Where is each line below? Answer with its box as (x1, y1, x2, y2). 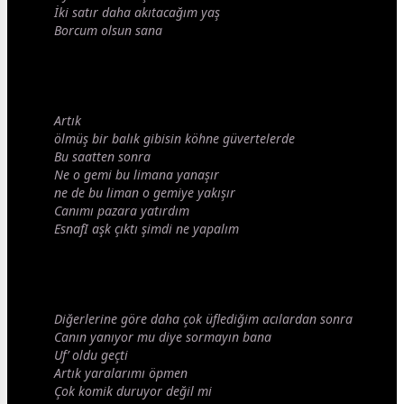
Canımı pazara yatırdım (54, 202, 189, 220)
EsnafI (54, 220, 92, 238)
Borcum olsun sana (54, 22, 162, 40)
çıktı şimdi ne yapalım (111, 220, 239, 238)
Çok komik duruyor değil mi (54, 382, 212, 400)
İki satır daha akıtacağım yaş (54, 4, 220, 22)
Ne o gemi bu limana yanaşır (54, 166, 219, 184)
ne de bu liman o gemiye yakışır (54, 184, 235, 202)
